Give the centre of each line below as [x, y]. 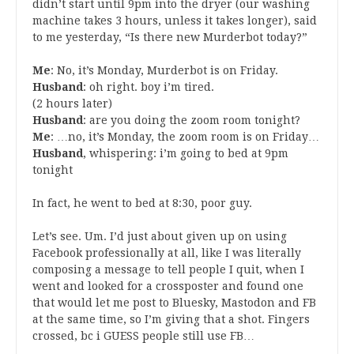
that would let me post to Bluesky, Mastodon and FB [174, 303]
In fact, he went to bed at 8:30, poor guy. [142, 203]
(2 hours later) [72, 104]
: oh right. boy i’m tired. [149, 87]
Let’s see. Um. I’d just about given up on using [160, 237]
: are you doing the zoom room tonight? [192, 121]
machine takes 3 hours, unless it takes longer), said [175, 21]
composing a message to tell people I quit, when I [168, 270]
